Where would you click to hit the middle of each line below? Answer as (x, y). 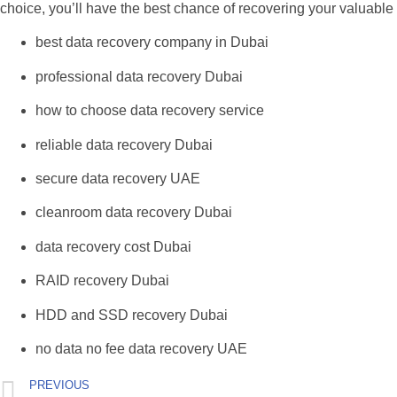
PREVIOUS (59, 385)
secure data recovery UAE (118, 179)
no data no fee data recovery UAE (141, 348)
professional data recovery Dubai (139, 76)
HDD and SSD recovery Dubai (132, 315)
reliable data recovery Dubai (124, 144)
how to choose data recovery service (150, 111)
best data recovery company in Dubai (152, 43)
